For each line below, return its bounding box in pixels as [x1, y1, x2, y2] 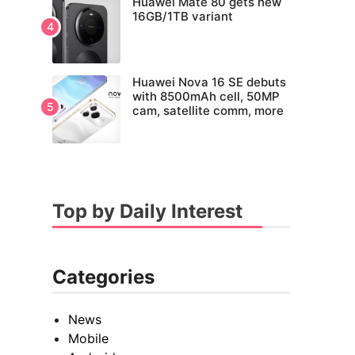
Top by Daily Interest [52, 200, 242, 223]
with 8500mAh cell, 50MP [132, 89, 280, 105]
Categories [52, 265, 155, 289]
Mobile [68, 330, 109, 347]
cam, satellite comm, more [132, 103, 284, 119]
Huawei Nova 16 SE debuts [132, 74, 286, 90]
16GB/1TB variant [132, 9, 233, 25]
